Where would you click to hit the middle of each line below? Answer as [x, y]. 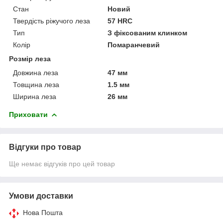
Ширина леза [35, 96]
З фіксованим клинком [148, 33]
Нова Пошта [43, 212]
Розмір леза [30, 58]
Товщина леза [36, 84]
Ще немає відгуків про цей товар [62, 164]
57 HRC [120, 21]
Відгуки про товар [45, 147]
